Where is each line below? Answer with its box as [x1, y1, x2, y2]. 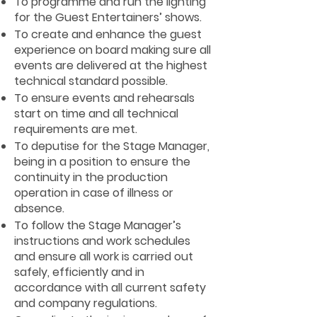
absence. [14, 200, 64, 217]
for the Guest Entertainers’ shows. [14, 9, 202, 25]
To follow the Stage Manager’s [14, 217, 181, 234]
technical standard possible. [14, 73, 168, 89]
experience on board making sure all [14, 42, 211, 58]
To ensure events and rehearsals [14, 90, 195, 106]
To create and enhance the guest [14, 26, 202, 42]
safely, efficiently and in [14, 264, 144, 280]
